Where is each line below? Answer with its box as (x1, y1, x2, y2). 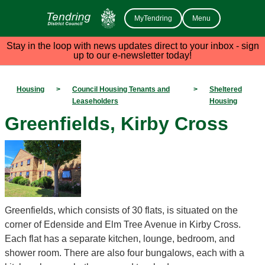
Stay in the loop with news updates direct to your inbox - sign (6, 40, 259, 51)
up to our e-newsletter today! (73, 50, 192, 60)
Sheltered (209, 85, 242, 93)
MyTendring (134, 14, 172, 22)
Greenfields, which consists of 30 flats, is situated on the (5, 205, 238, 215)
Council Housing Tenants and (72, 85, 170, 93)
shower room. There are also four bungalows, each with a (5, 247, 244, 258)
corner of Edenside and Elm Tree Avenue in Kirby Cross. (5, 219, 241, 230)
